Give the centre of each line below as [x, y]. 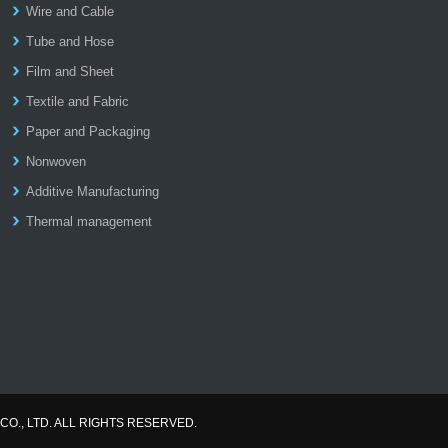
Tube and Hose [70, 41]
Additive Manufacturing [93, 191]
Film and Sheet [70, 71]
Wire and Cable [70, 11]
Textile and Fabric [78, 101]
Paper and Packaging [88, 131]
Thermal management [89, 221]
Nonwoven [56, 161]
